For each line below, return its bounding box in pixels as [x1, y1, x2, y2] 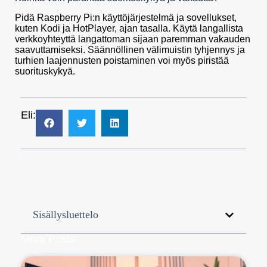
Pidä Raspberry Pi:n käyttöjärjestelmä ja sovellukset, [15, 13, 237, 23]
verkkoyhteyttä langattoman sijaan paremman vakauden [15, 34, 250, 45]
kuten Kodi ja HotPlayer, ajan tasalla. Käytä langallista [15, 23, 243, 34]
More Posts [21, 233, 75, 246]
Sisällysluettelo [33, 209, 98, 221]
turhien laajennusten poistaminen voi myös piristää [15, 55, 229, 66]
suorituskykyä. [15, 66, 75, 77]
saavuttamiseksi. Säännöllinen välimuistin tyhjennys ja [15, 45, 245, 55]
